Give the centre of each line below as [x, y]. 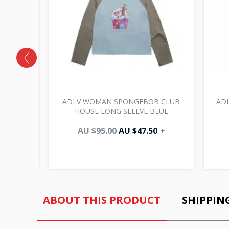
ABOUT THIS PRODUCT [102, 200]
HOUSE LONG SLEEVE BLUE [121, 111]
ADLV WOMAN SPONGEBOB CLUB [121, 101]
